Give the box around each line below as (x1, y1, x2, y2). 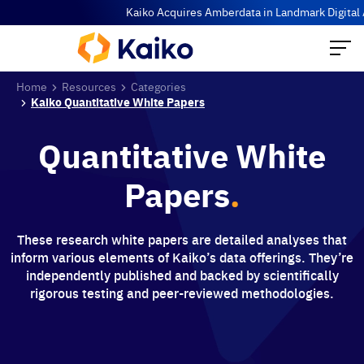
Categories (131, 80, 186, 94)
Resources (62, 80, 116, 94)
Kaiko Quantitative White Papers (31, 95, 205, 110)
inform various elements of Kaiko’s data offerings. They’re (11, 249, 353, 266)
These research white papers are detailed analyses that (17, 232, 347, 248)
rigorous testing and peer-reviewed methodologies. (30, 285, 334, 301)
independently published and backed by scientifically (25, 267, 339, 284)
